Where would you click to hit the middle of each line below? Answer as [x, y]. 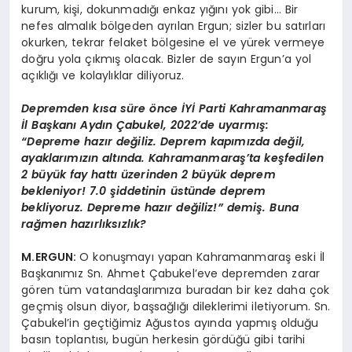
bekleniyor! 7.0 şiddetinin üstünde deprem [144, 191]
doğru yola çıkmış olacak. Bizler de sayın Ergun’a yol [167, 59]
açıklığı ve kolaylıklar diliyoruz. [103, 76]
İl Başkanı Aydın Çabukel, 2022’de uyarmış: [145, 125]
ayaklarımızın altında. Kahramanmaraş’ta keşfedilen [172, 158]
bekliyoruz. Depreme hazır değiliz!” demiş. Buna [160, 208]
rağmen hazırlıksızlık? [84, 224]
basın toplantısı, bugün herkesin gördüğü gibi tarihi [163, 340]
